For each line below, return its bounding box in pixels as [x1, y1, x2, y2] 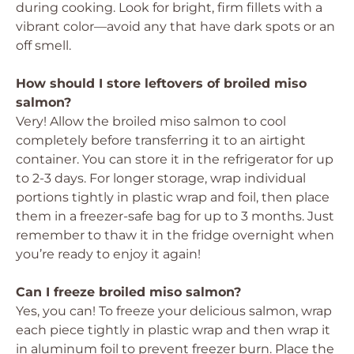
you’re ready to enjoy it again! [16, 247, 201, 262]
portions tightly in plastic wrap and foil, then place [16, 190, 330, 205]
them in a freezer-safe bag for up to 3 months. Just [16, 209, 334, 224]
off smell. [16, 38, 71, 53]
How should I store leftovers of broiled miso [16, 76, 307, 91]
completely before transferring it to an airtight [16, 133, 306, 148]
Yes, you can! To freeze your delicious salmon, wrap [16, 303, 332, 318]
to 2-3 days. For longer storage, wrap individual [16, 171, 306, 186]
